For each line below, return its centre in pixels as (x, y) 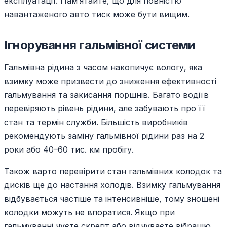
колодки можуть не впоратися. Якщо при (89, 213)
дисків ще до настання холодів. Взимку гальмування (112, 185)
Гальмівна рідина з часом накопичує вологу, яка (103, 68)
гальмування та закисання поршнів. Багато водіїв (106, 95)
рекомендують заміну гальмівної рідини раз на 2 (104, 136)
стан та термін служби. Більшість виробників (96, 122)
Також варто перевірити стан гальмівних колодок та (113, 172)
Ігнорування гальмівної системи (100, 45)
